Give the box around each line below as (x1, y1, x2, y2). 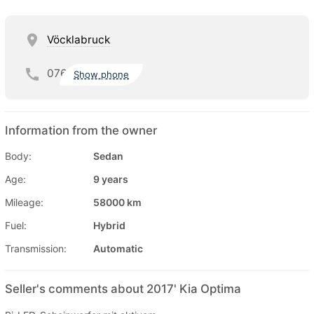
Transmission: (5, 242, 67, 254)
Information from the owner (5, 123, 157, 137)
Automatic (93, 242, 143, 254)
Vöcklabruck (47, 32, 110, 46)
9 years (93, 172, 128, 185)
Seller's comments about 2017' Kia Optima (5, 281, 241, 296)
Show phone (74, 69, 130, 81)
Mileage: (5, 196, 43, 208)
